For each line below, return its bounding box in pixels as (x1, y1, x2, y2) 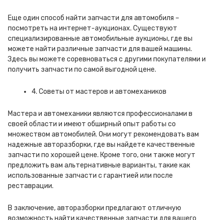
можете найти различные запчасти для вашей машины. (8, 45, 192, 53)
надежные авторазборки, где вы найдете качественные (8, 140, 195, 149)
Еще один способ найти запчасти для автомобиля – (8, 14, 179, 22)
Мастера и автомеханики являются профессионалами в (8, 110, 192, 118)
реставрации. (8, 182, 54, 190)
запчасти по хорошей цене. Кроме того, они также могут (8, 151, 195, 159)
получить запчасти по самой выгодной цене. (8, 65, 156, 74)
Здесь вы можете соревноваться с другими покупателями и (8, 55, 206, 63)
